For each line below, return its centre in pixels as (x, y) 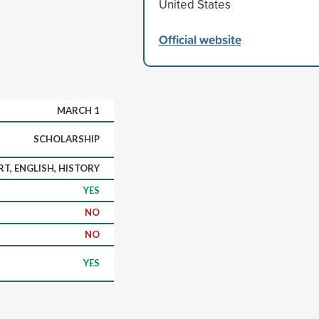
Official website (200, 39)
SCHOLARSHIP (67, 138)
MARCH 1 (78, 110)
